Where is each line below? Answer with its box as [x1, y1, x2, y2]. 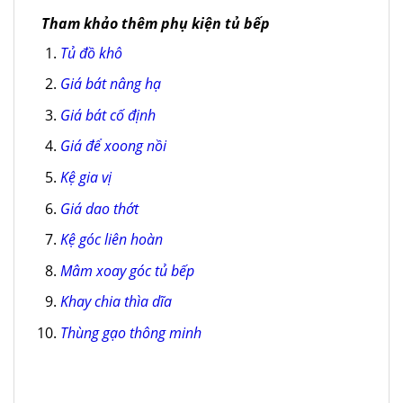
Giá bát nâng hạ [59, 74, 161, 94]
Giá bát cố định [59, 104, 156, 125]
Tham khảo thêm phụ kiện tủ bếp [41, 13, 270, 33]
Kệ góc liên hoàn [59, 229, 163, 250]
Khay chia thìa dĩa [59, 291, 172, 312]
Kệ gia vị [59, 167, 112, 188]
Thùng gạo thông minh [59, 322, 201, 343]
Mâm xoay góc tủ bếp [59, 260, 194, 281]
